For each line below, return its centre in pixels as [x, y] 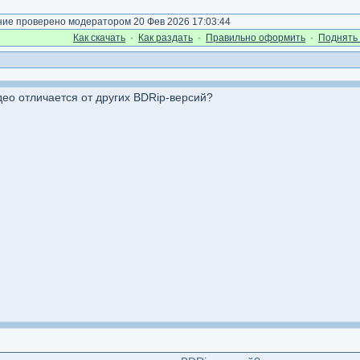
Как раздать [166, 38]
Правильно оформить [256, 38]
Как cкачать [99, 38]
